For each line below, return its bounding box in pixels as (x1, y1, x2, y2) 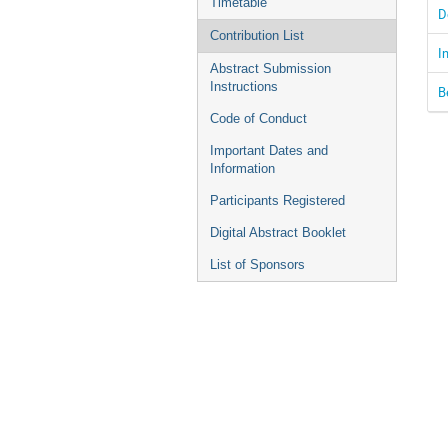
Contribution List (210, 28, 304, 43)
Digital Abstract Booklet (210, 225, 346, 240)
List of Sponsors (210, 257, 305, 272)
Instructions (210, 79, 278, 94)
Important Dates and (210, 143, 328, 158)
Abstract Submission (210, 61, 331, 76)
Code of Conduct (210, 111, 307, 126)
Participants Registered (210, 193, 345, 208)
